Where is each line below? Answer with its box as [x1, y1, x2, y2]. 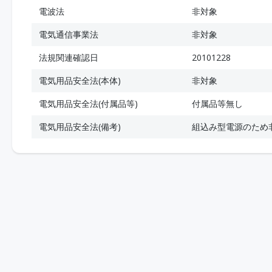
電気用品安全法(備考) [39, 121, 121, 132]
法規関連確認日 [39, 52, 98, 63]
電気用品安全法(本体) [39, 75, 121, 86]
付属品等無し [192, 98, 243, 109]
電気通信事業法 [39, 29, 98, 40]
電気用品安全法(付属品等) [39, 98, 138, 109]
